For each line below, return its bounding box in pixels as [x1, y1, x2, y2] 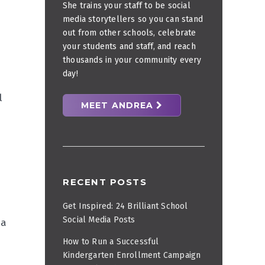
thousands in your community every [63, 55, 202, 66]
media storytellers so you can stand [63, 14, 203, 25]
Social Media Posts [63, 215, 135, 225]
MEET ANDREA [81, 100, 157, 111]
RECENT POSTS [63, 176, 147, 188]
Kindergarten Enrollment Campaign [63, 250, 201, 261]
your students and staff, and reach [63, 41, 196, 52]
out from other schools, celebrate [63, 28, 196, 38]
